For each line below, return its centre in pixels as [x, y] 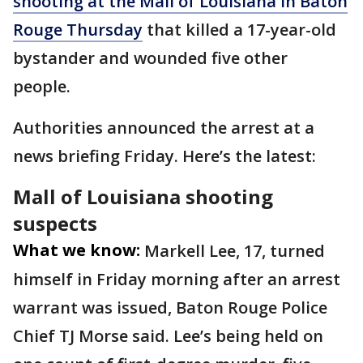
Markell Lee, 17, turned [235, 251]
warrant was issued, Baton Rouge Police [170, 307]
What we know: [77, 250]
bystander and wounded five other [150, 58]
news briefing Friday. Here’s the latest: [167, 156]
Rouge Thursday [78, 30]
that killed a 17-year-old [239, 30]
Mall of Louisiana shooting [143, 196]
